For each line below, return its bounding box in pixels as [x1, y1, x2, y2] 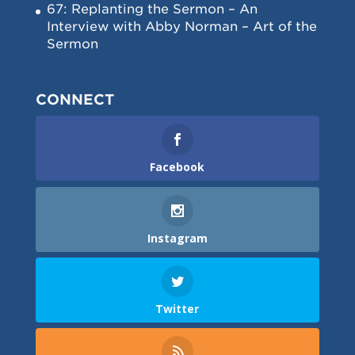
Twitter [155, 300, 200, 316]
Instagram [147, 230, 208, 246]
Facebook [150, 159, 205, 175]
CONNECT [35, 91, 114, 109]
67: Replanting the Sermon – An [46, 2, 258, 17]
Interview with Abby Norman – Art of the [46, 19, 317, 35]
